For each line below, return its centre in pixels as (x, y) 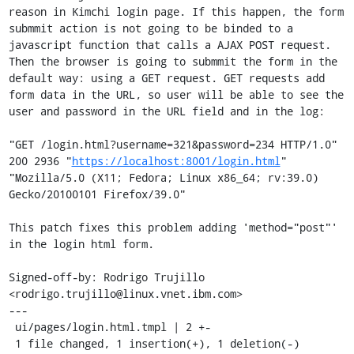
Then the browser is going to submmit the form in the (173, 61)
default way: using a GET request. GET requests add (166, 77)
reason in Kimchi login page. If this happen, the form (176, 11)
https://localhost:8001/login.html (176, 160)
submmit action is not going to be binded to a (151, 28)
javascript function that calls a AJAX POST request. (169, 44)
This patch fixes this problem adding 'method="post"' (173, 227)
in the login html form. (81, 243)
